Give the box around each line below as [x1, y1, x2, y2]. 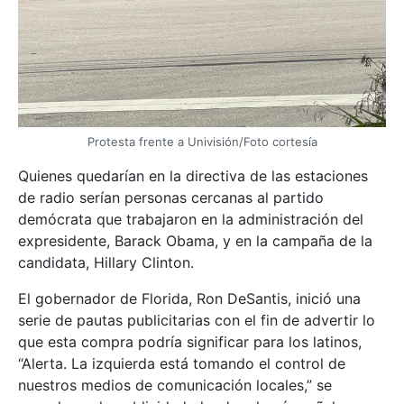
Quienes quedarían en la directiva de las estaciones [18, 166, 368, 185]
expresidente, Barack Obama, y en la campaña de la [18, 231, 372, 250]
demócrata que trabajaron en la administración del [18, 209, 363, 228]
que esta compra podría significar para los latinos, [18, 332, 362, 351]
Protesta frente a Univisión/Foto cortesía [87, 133, 317, 149]
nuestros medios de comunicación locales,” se [18, 375, 332, 394]
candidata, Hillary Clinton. [18, 252, 194, 271]
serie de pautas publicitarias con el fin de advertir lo [18, 310, 375, 329]
